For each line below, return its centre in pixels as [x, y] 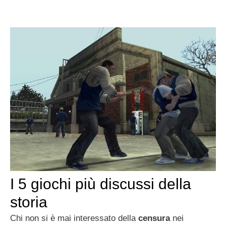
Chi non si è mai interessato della [74, 218]
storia [29, 202]
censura [154, 218]
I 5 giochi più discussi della [101, 184]
